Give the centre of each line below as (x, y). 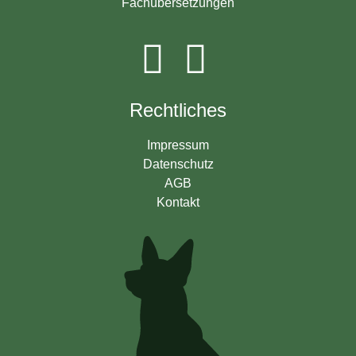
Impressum (178, 145)
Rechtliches (178, 110)
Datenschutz (178, 164)
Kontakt (178, 203)
